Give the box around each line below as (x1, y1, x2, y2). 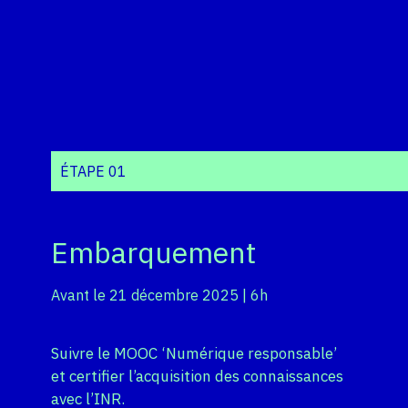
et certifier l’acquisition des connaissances (51, 366, 343, 387)
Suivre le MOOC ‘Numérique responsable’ (51, 343, 337, 364)
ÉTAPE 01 (60, 162, 127, 181)
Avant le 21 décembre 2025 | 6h (51, 286, 268, 305)
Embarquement (51, 233, 256, 272)
